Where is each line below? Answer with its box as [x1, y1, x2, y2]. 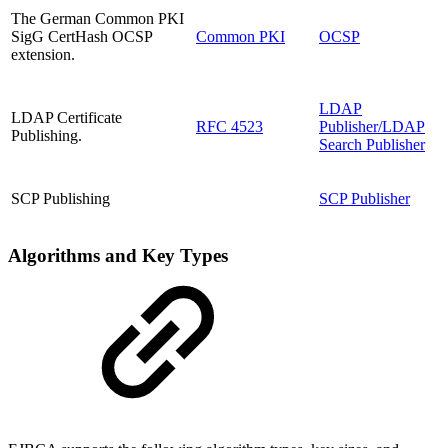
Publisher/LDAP [319, 117, 425, 135]
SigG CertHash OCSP [11, 27, 152, 45]
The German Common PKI [11, 9, 184, 27]
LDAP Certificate [11, 108, 122, 126]
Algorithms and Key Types [8, 245, 228, 267]
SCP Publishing [11, 189, 110, 207]
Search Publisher [319, 135, 425, 153]
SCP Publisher [319, 189, 410, 207]
